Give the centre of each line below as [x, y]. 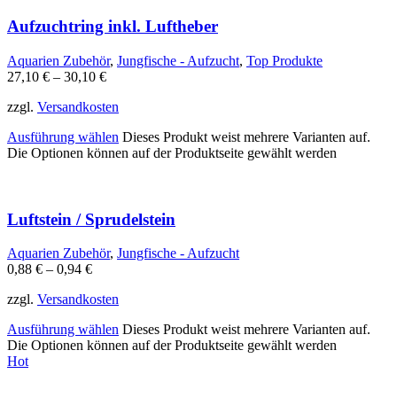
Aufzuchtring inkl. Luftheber [113, 27]
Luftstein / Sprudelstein [91, 219]
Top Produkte [284, 60]
